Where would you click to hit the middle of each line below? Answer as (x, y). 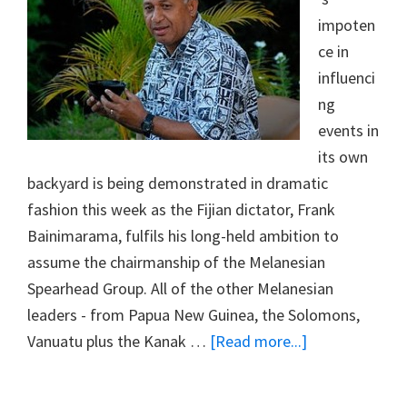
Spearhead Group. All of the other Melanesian (180, 288)
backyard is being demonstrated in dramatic (178, 183)
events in (348, 130)
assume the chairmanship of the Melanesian (176, 262)
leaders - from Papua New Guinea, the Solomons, (194, 314)
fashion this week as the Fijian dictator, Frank (181, 209)
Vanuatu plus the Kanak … (119, 341)
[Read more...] (258, 341)
